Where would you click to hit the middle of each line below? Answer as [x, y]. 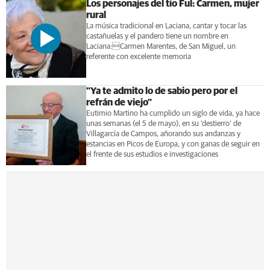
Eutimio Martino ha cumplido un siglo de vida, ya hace [173, 113]
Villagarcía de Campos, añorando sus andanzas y [163, 134]
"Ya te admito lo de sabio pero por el [162, 91]
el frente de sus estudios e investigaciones [152, 154]
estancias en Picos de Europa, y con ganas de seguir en [173, 144]
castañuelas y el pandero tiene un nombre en [157, 36]
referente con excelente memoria [138, 57]
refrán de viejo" [119, 102]
